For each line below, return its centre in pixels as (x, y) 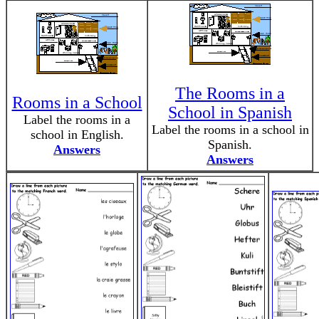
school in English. (77, 135)
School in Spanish (230, 113)
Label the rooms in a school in (230, 130)
